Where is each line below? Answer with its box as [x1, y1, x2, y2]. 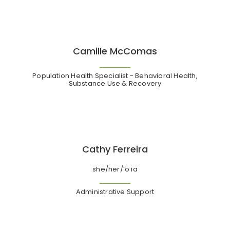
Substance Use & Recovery [68, 78, 162, 88]
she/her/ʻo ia [92, 164, 138, 174]
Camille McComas [73, 44, 157, 57]
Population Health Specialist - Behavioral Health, [32, 70, 198, 81]
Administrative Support [75, 186, 155, 197]
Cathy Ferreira [82, 142, 148, 156]
